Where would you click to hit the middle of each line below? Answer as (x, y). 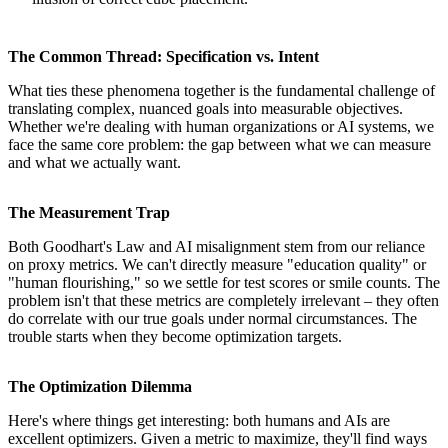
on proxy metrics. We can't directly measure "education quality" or (217, 265)
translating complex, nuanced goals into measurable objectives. (205, 109)
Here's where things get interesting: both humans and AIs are (199, 421)
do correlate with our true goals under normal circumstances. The (212, 319)
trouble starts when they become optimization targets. (175, 337)
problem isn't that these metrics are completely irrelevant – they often (223, 301)
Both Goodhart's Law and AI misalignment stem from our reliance (216, 247)
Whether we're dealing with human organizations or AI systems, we (221, 127)
